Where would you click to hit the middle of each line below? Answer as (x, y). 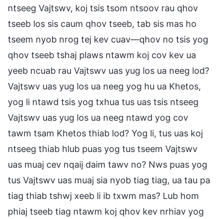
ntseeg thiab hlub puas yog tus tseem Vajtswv (103, 149)
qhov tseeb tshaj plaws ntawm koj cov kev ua (102, 55)
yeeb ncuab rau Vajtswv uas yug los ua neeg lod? (109, 70)
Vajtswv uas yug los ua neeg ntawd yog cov (98, 117)
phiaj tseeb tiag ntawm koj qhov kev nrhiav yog (106, 211)
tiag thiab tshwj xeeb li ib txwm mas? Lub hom (103, 196)
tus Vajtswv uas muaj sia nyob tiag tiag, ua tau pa (109, 180)
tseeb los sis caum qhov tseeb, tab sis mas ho (102, 23)
